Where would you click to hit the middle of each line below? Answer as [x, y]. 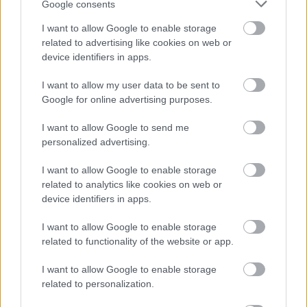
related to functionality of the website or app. [138, 241]
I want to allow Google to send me [115, 127]
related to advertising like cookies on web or [137, 42]
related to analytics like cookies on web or [132, 184]
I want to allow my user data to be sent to [131, 85]
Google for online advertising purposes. [127, 99]
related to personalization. [98, 284]
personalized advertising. [96, 142]
